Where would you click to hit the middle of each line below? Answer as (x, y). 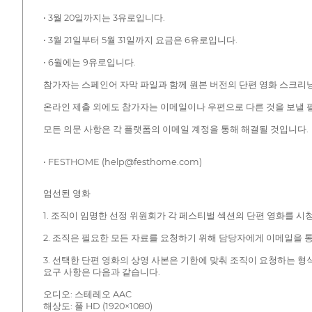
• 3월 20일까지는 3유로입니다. (104, 18)
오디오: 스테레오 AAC (87, 295)
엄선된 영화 (67, 194)
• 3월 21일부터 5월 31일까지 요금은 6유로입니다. (140, 40)
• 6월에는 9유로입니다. (89, 63)
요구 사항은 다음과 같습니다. (101, 272)
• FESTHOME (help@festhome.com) (122, 162)
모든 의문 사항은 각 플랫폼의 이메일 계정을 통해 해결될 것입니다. (175, 130)
